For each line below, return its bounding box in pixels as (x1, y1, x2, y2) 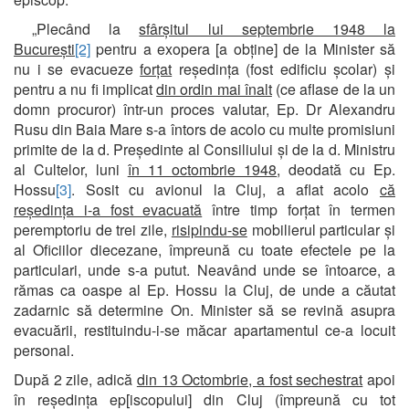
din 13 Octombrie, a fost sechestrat (136, 368, 363, 390)
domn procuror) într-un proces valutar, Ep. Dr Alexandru (14, 98, 395, 120)
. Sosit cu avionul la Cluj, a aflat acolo (71, 178, 380, 200)
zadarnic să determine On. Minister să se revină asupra (14, 299, 395, 320)
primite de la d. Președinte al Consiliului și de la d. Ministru (14, 138, 395, 160)
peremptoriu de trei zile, (14, 218, 172, 240)
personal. (14, 339, 74, 361)
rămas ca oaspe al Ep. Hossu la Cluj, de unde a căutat (14, 278, 395, 300)
